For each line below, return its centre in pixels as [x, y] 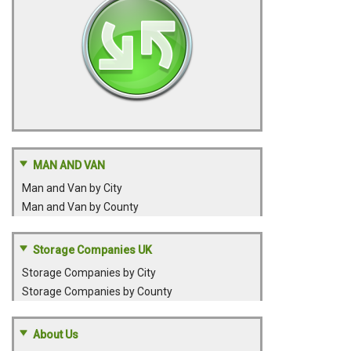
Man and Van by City [72, 188]
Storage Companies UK [92, 250]
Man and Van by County [80, 207]
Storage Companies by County [97, 291]
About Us [56, 335]
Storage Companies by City [89, 273]
